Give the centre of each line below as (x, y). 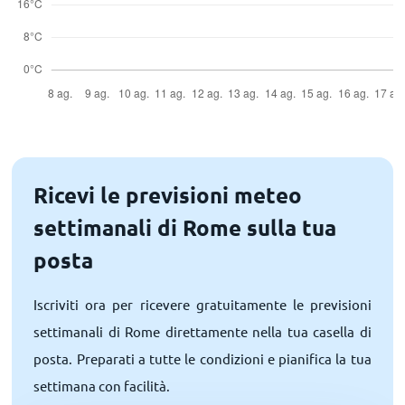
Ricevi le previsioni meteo (168, 195)
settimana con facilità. (102, 386)
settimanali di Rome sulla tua (185, 227)
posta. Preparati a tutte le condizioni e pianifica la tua (202, 358)
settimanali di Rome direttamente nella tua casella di (202, 331)
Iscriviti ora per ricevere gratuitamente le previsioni (202, 304)
